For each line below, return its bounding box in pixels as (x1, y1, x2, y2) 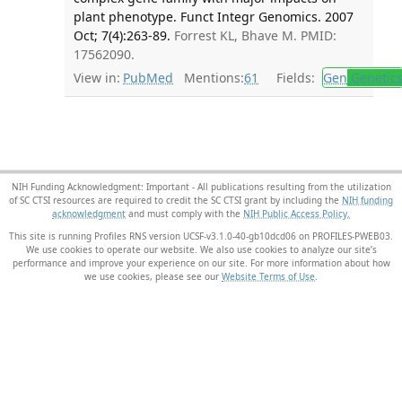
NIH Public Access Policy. (243, 206, 350, 219)
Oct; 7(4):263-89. (73, 27, 170, 45)
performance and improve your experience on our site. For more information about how (12, 256, 390, 268)
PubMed (123, 68, 173, 86)
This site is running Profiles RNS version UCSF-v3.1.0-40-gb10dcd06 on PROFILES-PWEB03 (9, 229, 390, 241)
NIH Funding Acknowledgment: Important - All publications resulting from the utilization (11, 179, 391, 192)
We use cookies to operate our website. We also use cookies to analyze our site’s (25, 242, 377, 255)
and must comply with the (126, 206, 243, 219)
